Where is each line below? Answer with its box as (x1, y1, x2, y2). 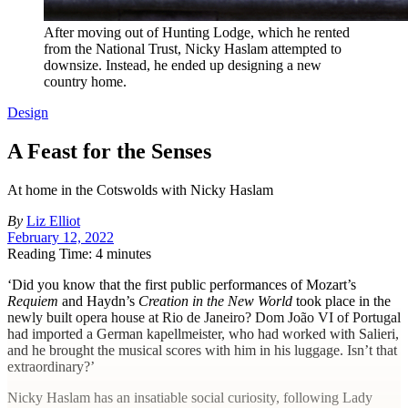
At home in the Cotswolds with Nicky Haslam (7, 181, 273, 198)
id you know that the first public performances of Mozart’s (23, 276, 356, 292)
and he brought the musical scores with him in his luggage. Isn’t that (7, 342, 397, 358)
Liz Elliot (26, 212, 80, 229)
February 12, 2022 (7, 229, 114, 245)
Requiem (7, 292, 58, 309)
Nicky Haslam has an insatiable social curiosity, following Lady (7, 389, 372, 405)
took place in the (292, 292, 391, 309)
